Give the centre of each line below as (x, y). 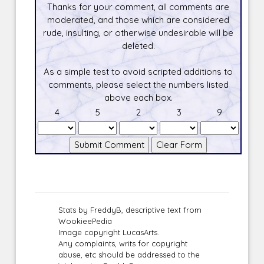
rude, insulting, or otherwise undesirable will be (138, 32)
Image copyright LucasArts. (109, 232)
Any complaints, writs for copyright (123, 243)
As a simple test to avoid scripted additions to (138, 71)
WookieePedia (85, 221)
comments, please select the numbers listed (138, 84)
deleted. (138, 45)
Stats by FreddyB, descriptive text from (130, 209)
